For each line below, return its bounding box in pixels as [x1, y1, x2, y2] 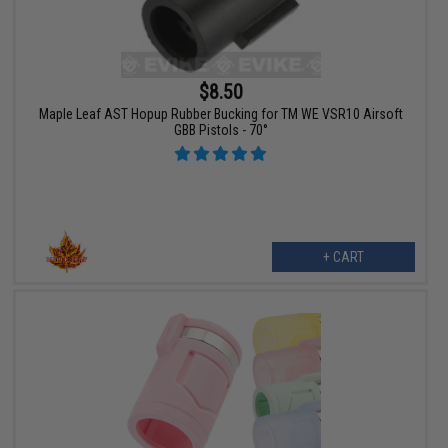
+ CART [322, 249, 364, 266]
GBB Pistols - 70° [173, 122, 268, 139]
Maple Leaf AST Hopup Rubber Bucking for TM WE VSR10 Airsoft [38, 106, 403, 123]
